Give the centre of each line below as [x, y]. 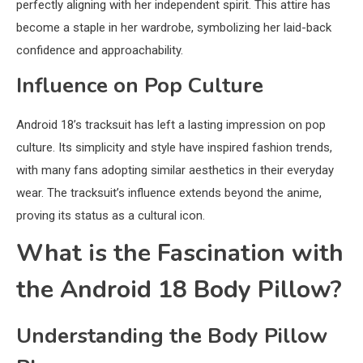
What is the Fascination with [180, 253]
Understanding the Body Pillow [172, 335]
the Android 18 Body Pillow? [179, 289]
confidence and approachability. [100, 50]
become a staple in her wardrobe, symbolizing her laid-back [174, 27]
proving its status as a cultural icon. [111, 215]
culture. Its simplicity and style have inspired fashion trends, [174, 147]
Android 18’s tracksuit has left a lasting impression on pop [171, 124]
